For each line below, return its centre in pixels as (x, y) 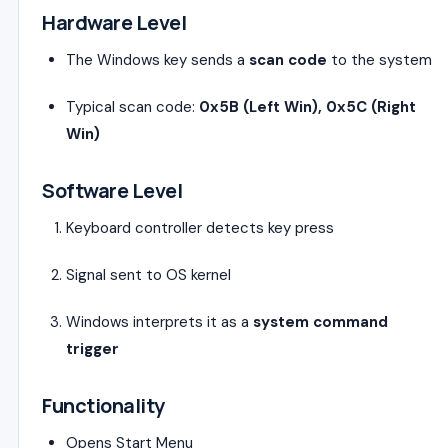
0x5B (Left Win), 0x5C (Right (307, 107)
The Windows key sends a (157, 60)
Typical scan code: (132, 107)
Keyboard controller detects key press (200, 228)
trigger (92, 349)
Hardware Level (114, 23)
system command (320, 322)
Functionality (103, 406)
